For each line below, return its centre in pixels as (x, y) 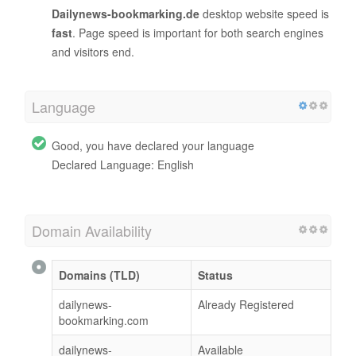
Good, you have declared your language (153, 145)
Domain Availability (92, 230)
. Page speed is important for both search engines (198, 32)
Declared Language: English (123, 164)
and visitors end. (93, 51)
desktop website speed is (264, 13)
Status (215, 275)
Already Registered (246, 304)
